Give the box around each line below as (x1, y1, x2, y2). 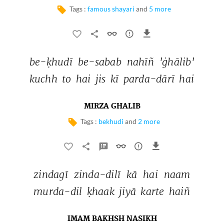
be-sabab (77, 55, 124, 68)
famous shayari (87, 4, 134, 13)
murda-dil (33, 185, 85, 197)
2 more (137, 117, 160, 125)
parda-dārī (123, 72, 177, 85)
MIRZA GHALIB (83, 102, 140, 111)
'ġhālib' (159, 55, 197, 68)
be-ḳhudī (29, 55, 75, 68)
